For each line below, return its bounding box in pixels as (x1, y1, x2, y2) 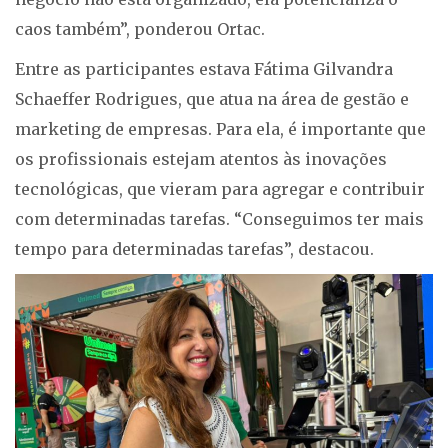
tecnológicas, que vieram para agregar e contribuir (15, 179, 425, 200)
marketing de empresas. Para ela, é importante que (15, 119, 426, 140)
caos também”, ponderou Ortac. (15, 19, 265, 40)
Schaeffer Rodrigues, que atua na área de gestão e (15, 89, 409, 110)
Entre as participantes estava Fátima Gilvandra (15, 59, 393, 80)
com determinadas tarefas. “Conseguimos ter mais (15, 209, 424, 230)
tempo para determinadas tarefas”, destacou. (15, 239, 378, 260)
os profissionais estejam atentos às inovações (15, 149, 387, 170)
